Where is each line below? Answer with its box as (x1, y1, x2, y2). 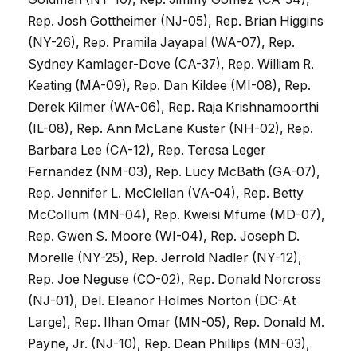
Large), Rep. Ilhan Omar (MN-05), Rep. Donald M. (28, 315, 324, 331)
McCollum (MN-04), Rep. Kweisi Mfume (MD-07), (28, 207, 325, 223)
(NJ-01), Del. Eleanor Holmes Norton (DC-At (28, 293, 296, 309)
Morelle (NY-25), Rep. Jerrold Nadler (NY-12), (28, 250, 302, 266)
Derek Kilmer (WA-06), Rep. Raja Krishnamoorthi (28, 100, 319, 116)
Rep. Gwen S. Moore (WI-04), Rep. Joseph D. (28, 229, 300, 245)
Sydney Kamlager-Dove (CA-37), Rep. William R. (28, 57, 314, 73)
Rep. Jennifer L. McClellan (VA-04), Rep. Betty (28, 186, 304, 202)
